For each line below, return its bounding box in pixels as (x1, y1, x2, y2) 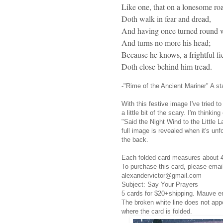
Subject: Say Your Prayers (121, 180, 198, 188)
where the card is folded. (121, 207, 194, 215)
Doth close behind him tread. (121, 61, 212, 72)
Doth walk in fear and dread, (121, 13, 211, 24)
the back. (121, 135, 148, 143)
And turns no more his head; (121, 37, 211, 48)
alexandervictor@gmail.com (121, 171, 204, 179)
